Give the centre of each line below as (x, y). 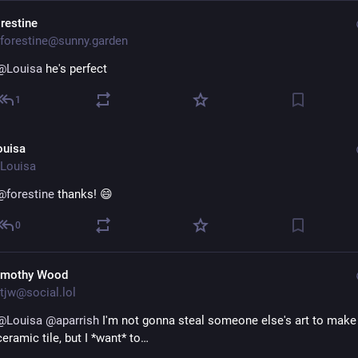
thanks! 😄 (84, 194)
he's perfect (75, 69)
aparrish (78, 320)
